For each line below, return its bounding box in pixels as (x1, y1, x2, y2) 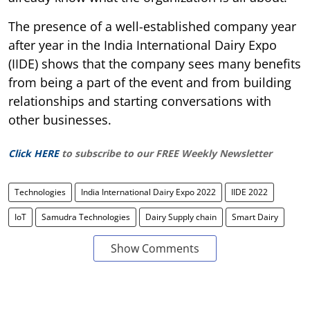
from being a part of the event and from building (8, 73, 291, 91)
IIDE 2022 (231, 185, 268, 198)
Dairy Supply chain (145, 210, 217, 223)
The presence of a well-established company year (8, 17, 296, 35)
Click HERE (8, 146, 59, 160)
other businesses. (8, 111, 111, 128)
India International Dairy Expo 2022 (81, 185, 216, 198)
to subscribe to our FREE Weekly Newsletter (62, 146, 272, 160)
